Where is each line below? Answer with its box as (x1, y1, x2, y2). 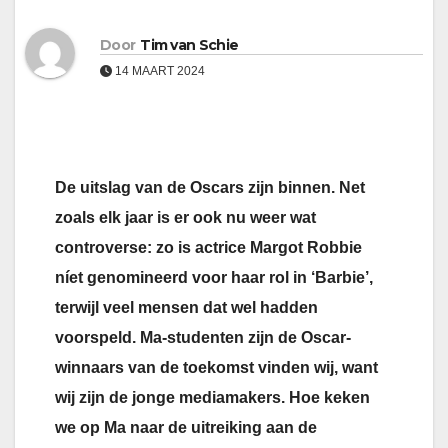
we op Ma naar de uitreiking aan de (55, 419, 317, 437)
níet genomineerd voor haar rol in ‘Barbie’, (55, 269, 373, 287)
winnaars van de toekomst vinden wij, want (55, 359, 378, 377)
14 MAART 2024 (112, 63, 205, 78)
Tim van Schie (140, 35, 239, 54)
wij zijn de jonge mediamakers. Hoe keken (55, 389, 370, 407)
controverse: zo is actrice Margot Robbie (55, 239, 362, 257)
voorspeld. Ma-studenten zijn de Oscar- (55, 329, 351, 347)
